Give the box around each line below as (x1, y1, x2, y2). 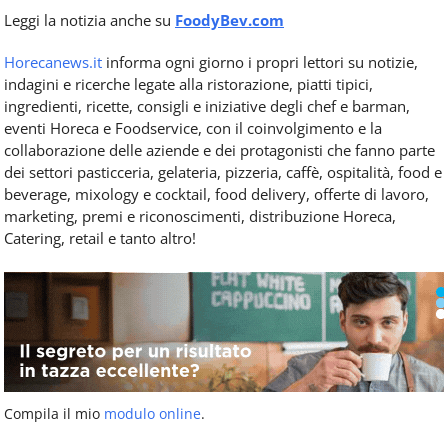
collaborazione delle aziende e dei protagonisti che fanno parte (4, 140, 435, 161)
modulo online (104, 404, 201, 424)
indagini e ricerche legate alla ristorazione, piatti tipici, (4, 74, 373, 95)
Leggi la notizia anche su (4, 10, 175, 31)
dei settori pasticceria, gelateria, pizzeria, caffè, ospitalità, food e (4, 162, 442, 183)
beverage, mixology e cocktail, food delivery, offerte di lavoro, (4, 184, 429, 205)
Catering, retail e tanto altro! (4, 228, 196, 249)
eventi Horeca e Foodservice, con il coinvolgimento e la (4, 118, 382, 139)
